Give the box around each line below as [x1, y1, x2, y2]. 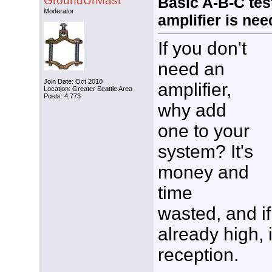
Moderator [44, 7, 74, 15]
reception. [158, 244, 239, 265]
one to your [158, 120, 250, 141]
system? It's [158, 141, 253, 161]
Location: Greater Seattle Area [44, 85, 132, 93]
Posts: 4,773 [44, 92, 81, 100]
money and [158, 161, 249, 182]
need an [158, 58, 225, 79]
